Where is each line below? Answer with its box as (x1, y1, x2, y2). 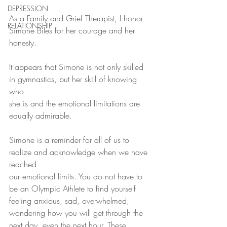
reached (9, 159, 36, 170)
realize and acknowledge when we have (9, 146, 150, 158)
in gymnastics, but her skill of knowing (9, 73, 142, 85)
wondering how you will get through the (9, 207, 145, 219)
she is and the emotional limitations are (9, 98, 142, 109)
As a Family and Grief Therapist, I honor (9, 13, 145, 24)
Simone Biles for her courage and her (9, 25, 137, 36)
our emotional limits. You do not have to (9, 171, 145, 182)
